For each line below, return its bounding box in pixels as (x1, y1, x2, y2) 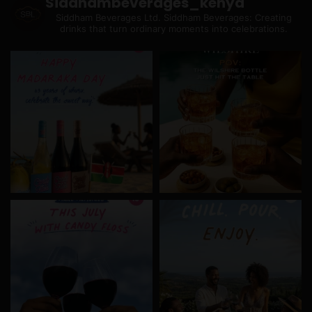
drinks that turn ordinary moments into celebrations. (59, 22, 288, 34)
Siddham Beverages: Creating (160, 11, 292, 23)
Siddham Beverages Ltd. (55, 11, 161, 23)
